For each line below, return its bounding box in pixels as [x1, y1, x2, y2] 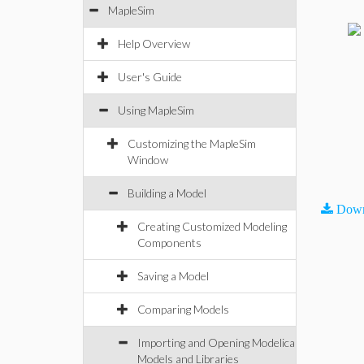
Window [128, 153, 168, 167]
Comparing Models [137, 302, 229, 316]
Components [137, 236, 201, 249]
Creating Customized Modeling [137, 219, 287, 233]
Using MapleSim [118, 103, 194, 117]
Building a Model [128, 186, 206, 200]
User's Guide [118, 70, 182, 84]
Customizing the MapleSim [128, 136, 256, 150]
